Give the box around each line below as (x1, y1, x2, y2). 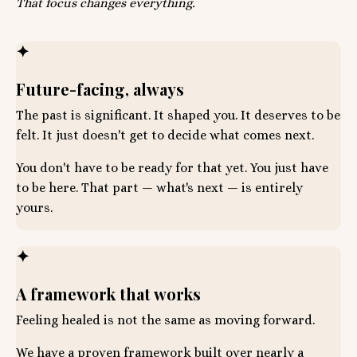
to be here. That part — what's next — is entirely (16, 180, 303, 196)
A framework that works (16, 283, 201, 305)
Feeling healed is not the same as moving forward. (16, 312, 315, 328)
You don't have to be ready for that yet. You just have (16, 160, 328, 176)
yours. (16, 200, 53, 216)
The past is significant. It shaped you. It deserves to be (16, 108, 340, 124)
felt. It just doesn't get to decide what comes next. (16, 127, 314, 143)
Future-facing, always (16, 78, 184, 100)
